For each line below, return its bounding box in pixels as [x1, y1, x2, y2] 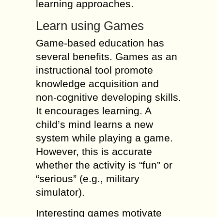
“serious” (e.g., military [36, 173, 139, 184]
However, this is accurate [36, 146, 152, 157]
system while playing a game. [36, 132, 173, 143]
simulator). [36, 186, 85, 198]
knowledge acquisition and [36, 78, 159, 89]
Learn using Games [36, 18, 144, 33]
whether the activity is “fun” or [36, 159, 172, 170]
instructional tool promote [36, 64, 153, 76]
